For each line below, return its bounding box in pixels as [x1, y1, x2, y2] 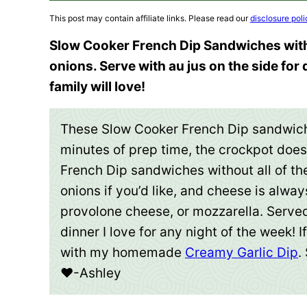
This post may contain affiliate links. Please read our [49, 12, 250, 23]
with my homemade [60, 244, 185, 260]
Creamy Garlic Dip [185, 244, 298, 260]
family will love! [49, 78, 145, 95]
